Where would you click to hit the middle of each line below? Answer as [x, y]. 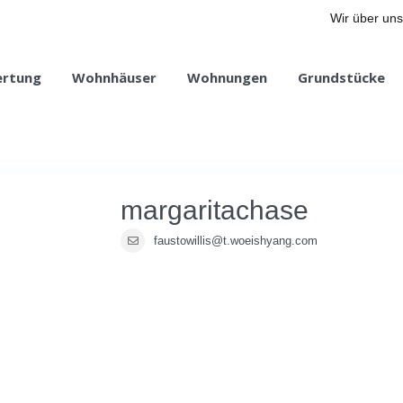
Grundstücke [341, 77]
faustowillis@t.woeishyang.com [236, 241]
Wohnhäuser [114, 77]
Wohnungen [227, 77]
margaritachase [215, 210]
